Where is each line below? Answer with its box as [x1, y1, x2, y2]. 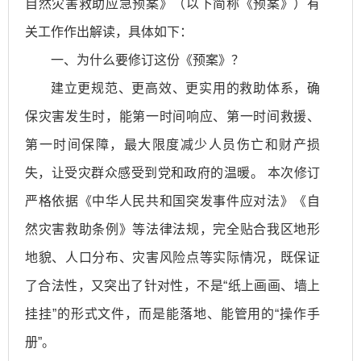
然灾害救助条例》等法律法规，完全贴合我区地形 [25, 222, 320, 236]
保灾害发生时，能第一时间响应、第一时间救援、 [25, 109, 320, 123]
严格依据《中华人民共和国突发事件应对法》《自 [25, 193, 320, 208]
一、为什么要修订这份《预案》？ [51, 52, 244, 67]
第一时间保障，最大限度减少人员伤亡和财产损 [25, 137, 320, 151]
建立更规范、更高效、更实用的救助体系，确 [51, 81, 320, 95]
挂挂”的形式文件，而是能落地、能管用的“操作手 [25, 306, 320, 321]
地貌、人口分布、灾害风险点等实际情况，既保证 [25, 250, 320, 264]
